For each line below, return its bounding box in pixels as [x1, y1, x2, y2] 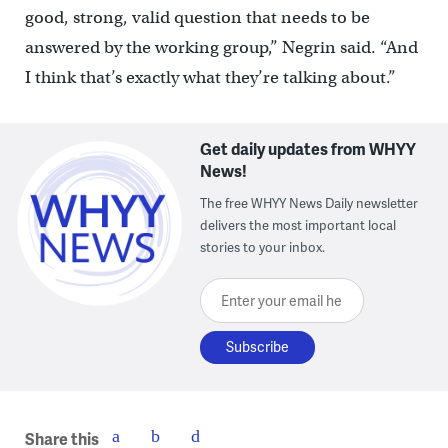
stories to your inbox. [200, 237, 326, 256]
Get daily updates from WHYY [200, 136, 417, 160]
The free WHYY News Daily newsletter [200, 193, 419, 212]
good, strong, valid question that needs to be [24, 6, 370, 28]
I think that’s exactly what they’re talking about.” [24, 66, 396, 88]
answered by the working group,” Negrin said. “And [24, 36, 418, 58]
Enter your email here [200, 279, 354, 303]
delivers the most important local [200, 215, 397, 234]
